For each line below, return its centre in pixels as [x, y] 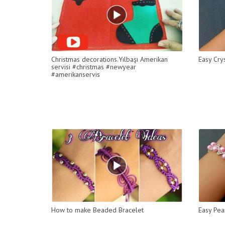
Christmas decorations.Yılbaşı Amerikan [109, 59]
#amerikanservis [76, 74]
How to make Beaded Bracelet [97, 210]
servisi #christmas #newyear [94, 67]
